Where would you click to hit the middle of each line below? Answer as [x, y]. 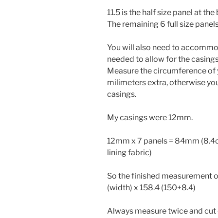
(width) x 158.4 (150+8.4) [151, 187]
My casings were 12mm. [150, 117]
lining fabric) [129, 152]
